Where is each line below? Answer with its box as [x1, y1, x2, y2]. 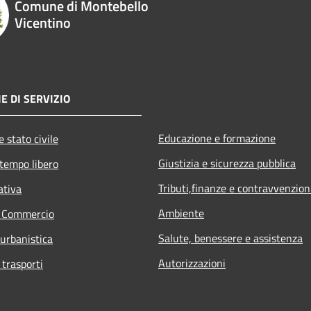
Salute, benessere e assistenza [158, 229, 303, 246]
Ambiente [158, 204, 204, 221]
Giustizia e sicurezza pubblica [158, 154, 296, 171]
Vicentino [14, 11, 71, 33]
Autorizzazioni [158, 254, 226, 271]
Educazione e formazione [158, 129, 276, 146]
